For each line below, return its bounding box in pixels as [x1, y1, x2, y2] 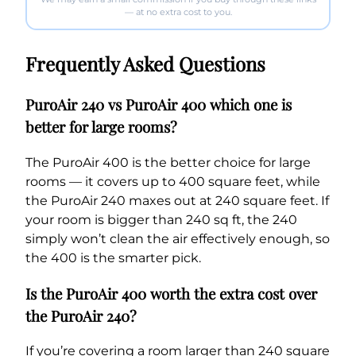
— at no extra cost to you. [124, 6, 232, 17]
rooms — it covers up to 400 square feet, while [25, 173, 320, 189]
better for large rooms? [25, 117, 177, 137]
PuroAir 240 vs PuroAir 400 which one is [25, 95, 292, 115]
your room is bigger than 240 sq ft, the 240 [25, 211, 297, 227]
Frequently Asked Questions [25, 51, 265, 77]
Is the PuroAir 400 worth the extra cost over [25, 283, 317, 304]
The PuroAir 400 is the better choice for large [25, 154, 311, 170]
